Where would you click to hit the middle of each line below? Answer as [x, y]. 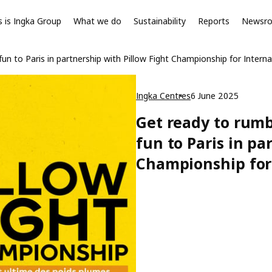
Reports [214, 21]
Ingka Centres [163, 96]
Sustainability [160, 21]
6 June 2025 [215, 96]
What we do [97, 21]
